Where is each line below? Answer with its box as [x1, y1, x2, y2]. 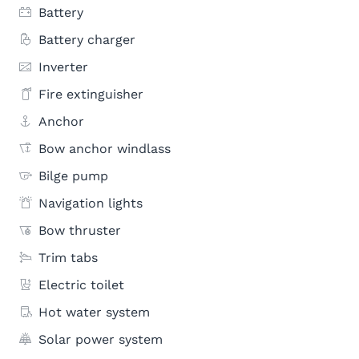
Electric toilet [38, 277, 124, 292]
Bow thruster [38, 223, 121, 238]
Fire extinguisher [38, 87, 143, 102]
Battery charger [38, 32, 135, 47]
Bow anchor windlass [38, 141, 171, 156]
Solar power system [38, 332, 163, 347]
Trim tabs [38, 250, 98, 265]
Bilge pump [38, 168, 108, 184]
